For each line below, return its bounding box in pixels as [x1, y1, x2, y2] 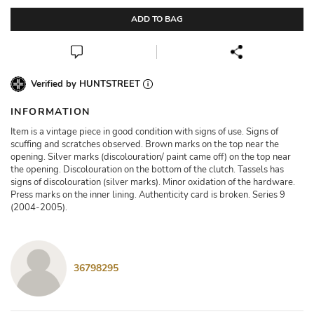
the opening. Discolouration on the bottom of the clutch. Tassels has [11, 163, 284, 176]
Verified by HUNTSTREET [31, 78, 143, 90]
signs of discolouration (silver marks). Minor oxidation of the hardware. [11, 176, 295, 189]
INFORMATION [11, 105, 90, 118]
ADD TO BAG [131, 13, 183, 25]
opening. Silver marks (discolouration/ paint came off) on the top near [11, 151, 291, 163]
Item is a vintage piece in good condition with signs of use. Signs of [11, 125, 278, 138]
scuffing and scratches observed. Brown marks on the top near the [11, 138, 279, 151]
